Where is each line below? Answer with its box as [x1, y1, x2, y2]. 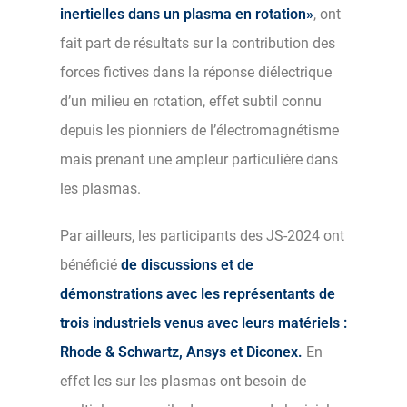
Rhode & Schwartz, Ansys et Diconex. [60, 342, 303, 361]
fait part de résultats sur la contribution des [60, 34, 335, 52]
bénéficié [60, 255, 117, 273]
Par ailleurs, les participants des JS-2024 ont [60, 226, 344, 244]
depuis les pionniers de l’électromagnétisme [60, 121, 339, 139]
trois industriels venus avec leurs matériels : [60, 313, 347, 332]
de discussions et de [117, 255, 253, 273]
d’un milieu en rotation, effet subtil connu [60, 92, 322, 110]
